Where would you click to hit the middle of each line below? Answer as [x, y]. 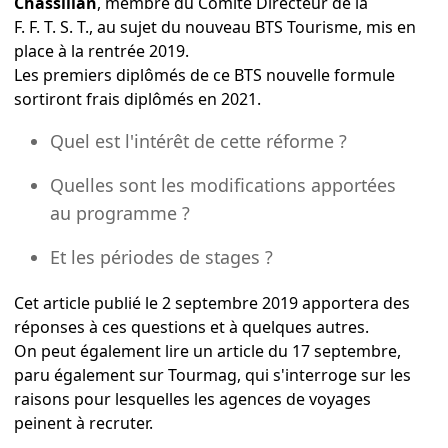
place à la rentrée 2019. [101, 50]
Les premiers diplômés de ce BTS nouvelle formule [204, 74]
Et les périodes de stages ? [161, 256]
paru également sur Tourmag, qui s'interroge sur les [212, 374]
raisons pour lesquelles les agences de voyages [192, 398]
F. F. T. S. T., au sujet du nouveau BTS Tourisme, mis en [215, 26]
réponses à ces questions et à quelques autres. [191, 326]
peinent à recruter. [83, 422]
